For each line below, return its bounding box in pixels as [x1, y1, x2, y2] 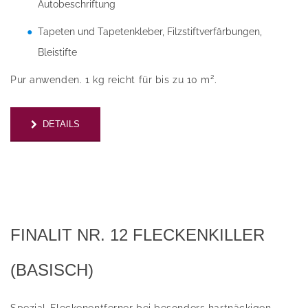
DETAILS [43, 118, 80, 129]
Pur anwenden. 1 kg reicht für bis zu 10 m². [10, 74, 217, 86]
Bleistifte [38, 47, 77, 58]
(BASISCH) [10, 261, 93, 280]
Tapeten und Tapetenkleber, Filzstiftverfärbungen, [38, 26, 262, 38]
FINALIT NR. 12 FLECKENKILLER [10, 225, 265, 245]
